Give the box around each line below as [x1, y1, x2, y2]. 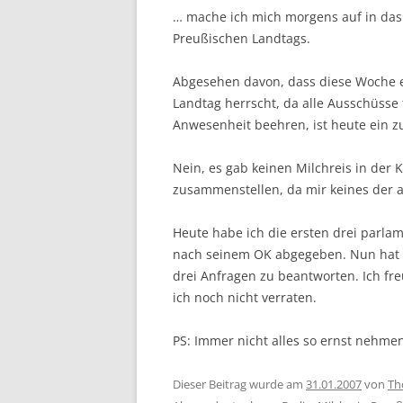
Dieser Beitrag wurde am [173, 376, 306, 392]
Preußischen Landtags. [173, 30, 310, 47]
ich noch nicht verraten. [173, 289, 317, 306]
